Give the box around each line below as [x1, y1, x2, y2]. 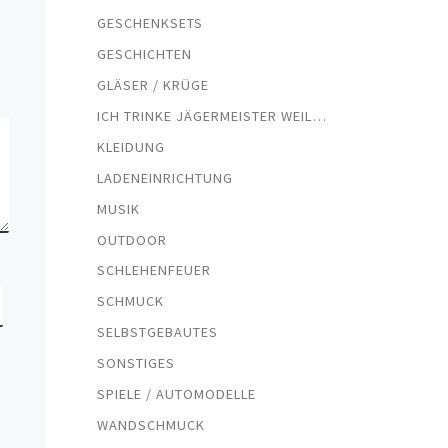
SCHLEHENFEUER [96, 261, 211, 280]
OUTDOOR [96, 230, 167, 249]
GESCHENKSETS [96, 14, 203, 33]
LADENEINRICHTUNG [96, 168, 233, 187]
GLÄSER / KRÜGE [96, 76, 209, 94]
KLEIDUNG [96, 137, 165, 156]
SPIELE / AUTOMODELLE [96, 385, 256, 404]
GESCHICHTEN [96, 45, 192, 64]
